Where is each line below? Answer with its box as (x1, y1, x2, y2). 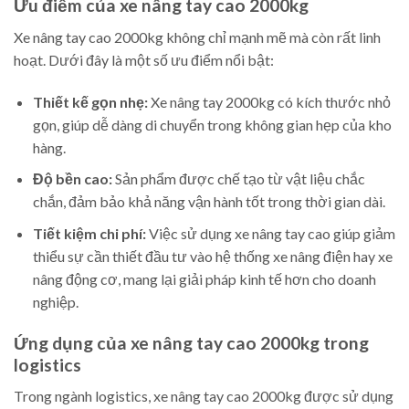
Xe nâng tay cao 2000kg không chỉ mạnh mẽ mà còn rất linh (14, 27, 381, 46)
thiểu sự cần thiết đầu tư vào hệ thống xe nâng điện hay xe (32, 246, 393, 265)
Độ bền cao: (32, 170, 112, 188)
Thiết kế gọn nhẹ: (32, 92, 148, 110)
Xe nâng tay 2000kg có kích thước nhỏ (147, 92, 391, 110)
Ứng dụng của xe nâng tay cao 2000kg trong (14, 331, 369, 353)
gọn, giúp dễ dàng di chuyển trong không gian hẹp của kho (32, 115, 392, 133)
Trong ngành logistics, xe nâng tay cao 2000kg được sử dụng (14, 387, 393, 405)
